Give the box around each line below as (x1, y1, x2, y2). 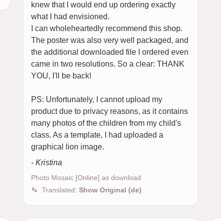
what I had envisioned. (31, 12, 110, 21)
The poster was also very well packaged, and (31, 36, 188, 44)
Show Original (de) (79, 186, 142, 194)
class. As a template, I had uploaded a (31, 131, 163, 139)
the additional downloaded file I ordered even (31, 48, 188, 56)
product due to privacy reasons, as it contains (31, 107, 188, 115)
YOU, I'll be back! (31, 72, 91, 80)
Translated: (42, 186, 79, 194)
